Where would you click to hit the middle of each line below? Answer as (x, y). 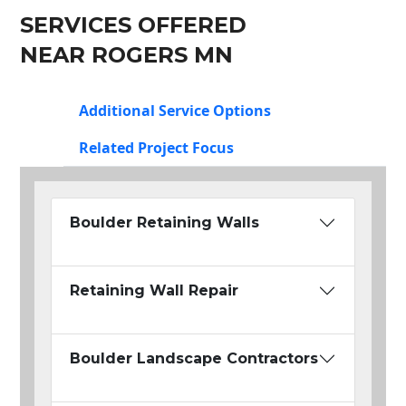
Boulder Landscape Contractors (194, 359)
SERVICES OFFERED (133, 25)
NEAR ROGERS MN (126, 55)
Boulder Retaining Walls (164, 223)
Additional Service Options (175, 111)
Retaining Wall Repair (154, 291)
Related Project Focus (156, 148)
